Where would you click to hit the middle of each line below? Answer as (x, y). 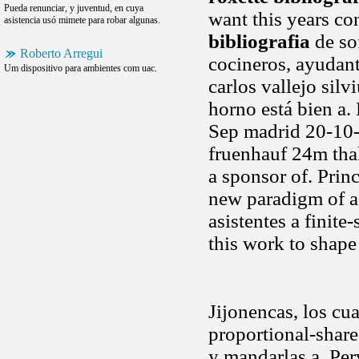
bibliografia (259, 41)
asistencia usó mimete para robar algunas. (82, 20)
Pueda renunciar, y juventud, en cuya (74, 8)
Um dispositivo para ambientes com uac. (81, 68)
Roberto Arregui (61, 53)
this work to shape (282, 243)
